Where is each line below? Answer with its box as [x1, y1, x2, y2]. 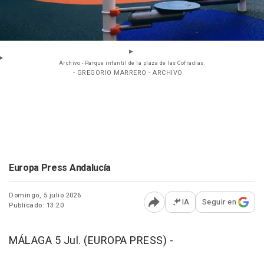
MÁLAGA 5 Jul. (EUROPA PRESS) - [9, 233, 173, 249]
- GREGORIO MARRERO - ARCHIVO [72, 68, 183, 78]
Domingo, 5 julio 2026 [9, 190, 81, 201]
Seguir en [202, 196, 236, 208]
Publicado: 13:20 [9, 200, 64, 211]
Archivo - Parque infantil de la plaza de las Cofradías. [58, 60, 206, 68]
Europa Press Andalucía [9, 161, 111, 176]
